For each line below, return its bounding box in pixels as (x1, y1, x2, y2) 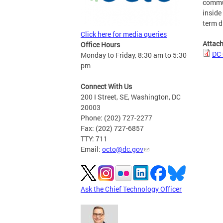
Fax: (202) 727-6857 (81, 123, 144, 133)
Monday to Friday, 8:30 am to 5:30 (81, 50, 187, 60)
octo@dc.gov (102, 144, 143, 154)
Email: (81, 144, 102, 154)
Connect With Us (81, 82, 132, 91)
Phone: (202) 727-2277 (81, 113, 152, 122)
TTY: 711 (81, 134, 108, 143)
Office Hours (81, 40, 120, 49)
